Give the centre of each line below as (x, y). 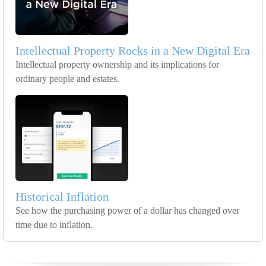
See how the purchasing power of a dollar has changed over (127, 211)
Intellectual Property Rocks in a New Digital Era (133, 51)
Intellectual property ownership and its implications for (117, 65)
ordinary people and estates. (67, 79)
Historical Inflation (62, 197)
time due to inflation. (54, 225)
